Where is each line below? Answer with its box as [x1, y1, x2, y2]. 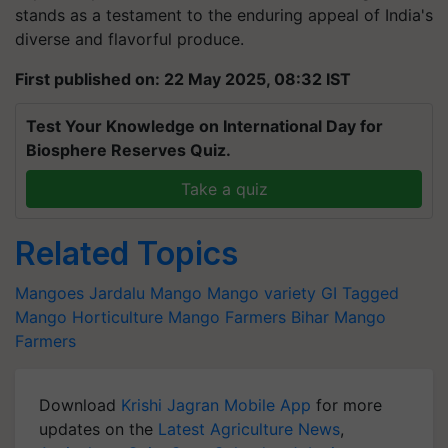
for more [311, 395, 382, 415]
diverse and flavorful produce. [15, 29, 244, 49]
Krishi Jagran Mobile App [121, 395, 311, 415]
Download [39, 395, 121, 415]
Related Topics [15, 234, 238, 273]
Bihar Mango [291, 307, 386, 327]
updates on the [39, 419, 158, 439]
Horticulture [72, 307, 163, 327]
